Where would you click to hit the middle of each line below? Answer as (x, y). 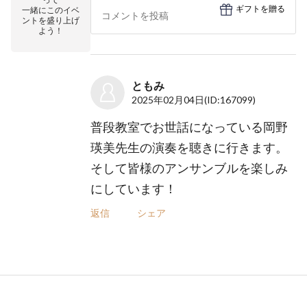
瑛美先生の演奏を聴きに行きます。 (189, 147)
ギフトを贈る (260, 9)
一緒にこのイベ (51, 10)
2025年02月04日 (168, 100)
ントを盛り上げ (51, 20)
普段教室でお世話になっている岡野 (189, 127)
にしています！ (134, 188)
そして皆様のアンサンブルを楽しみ (189, 168)
